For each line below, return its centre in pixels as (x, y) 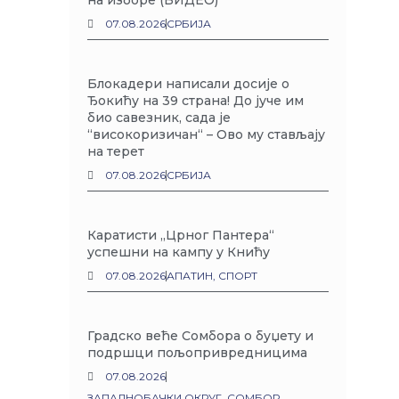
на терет (116, 151)
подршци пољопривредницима (198, 353)
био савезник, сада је (159, 118)
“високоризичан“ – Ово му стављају (207, 134)
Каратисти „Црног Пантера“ (181, 235)
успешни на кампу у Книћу (179, 252)
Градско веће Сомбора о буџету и (201, 336)
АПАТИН (190, 276)
